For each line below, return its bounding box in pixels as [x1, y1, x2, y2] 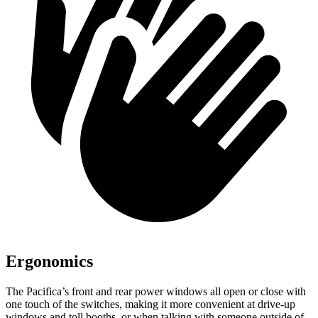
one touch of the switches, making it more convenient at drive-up [6, 297, 295, 310]
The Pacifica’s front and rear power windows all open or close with [6, 285, 306, 297]
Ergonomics [6, 251, 93, 270]
